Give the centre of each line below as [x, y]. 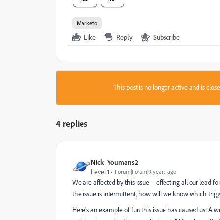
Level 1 [100, 172]
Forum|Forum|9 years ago [146, 171]
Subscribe [166, 37]
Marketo [87, 23]
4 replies [72, 123]
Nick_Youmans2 [114, 162]
